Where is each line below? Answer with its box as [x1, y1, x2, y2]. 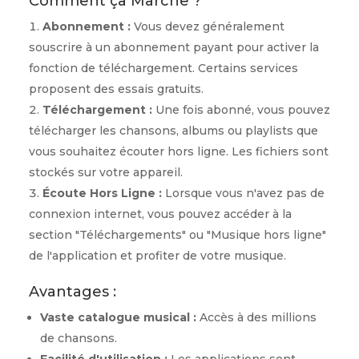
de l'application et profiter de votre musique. [28, 248, 286, 263]
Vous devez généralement [130, 19, 284, 34]
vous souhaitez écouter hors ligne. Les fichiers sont [28, 144, 329, 159]
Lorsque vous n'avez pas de [161, 186, 325, 200]
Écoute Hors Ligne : [42, 186, 162, 200]
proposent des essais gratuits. [28, 82, 204, 96]
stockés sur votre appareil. [28, 165, 183, 179]
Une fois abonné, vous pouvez [151, 103, 330, 117]
